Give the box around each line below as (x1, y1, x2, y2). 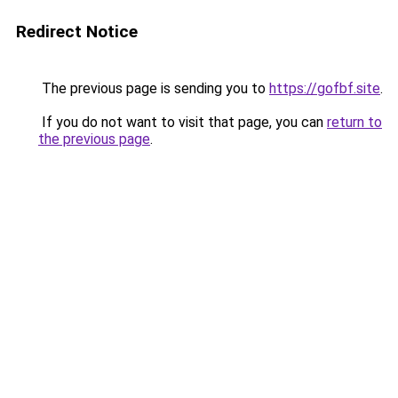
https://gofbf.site (269, 80, 380, 97)
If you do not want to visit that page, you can (38, 114, 327, 131)
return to (327, 114, 382, 131)
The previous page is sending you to (38, 80, 269, 97)
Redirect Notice (16, 21, 138, 42)
